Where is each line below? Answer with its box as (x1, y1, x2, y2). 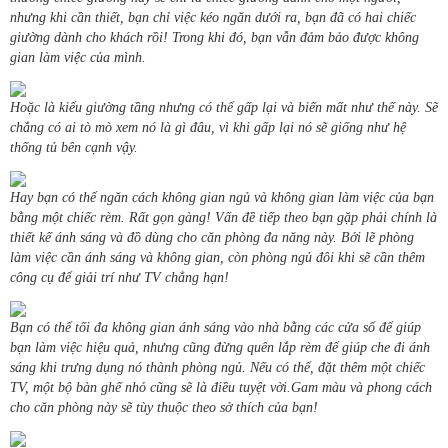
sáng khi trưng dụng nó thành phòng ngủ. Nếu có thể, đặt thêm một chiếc (10, 360, 425, 376)
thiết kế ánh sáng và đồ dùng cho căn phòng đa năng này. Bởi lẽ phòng (10, 230, 414, 246)
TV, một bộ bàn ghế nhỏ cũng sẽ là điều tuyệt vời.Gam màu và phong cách (10, 380, 432, 396)
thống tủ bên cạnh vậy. (10, 140, 138, 156)
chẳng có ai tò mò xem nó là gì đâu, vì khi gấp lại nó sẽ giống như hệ (10, 120, 406, 136)
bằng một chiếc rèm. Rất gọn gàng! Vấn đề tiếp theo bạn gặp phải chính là (10, 210, 437, 226)
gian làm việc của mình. (10, 50, 146, 66)
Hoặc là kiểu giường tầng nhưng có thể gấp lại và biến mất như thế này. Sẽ (10, 100, 438, 116)
